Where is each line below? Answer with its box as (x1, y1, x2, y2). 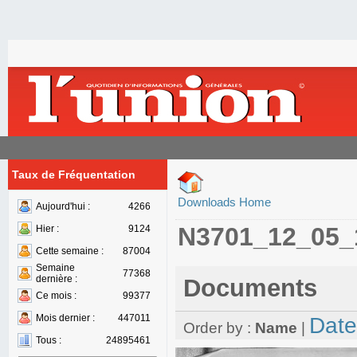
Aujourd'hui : (36, 201, 90, 212)
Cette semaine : (36, 245, 104, 257)
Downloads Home (178, 195, 271, 209)
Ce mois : (36, 290, 76, 301)
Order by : (183, 320, 255, 336)
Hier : (36, 223, 59, 234)
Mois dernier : (36, 312, 95, 324)
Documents (183, 274, 317, 302)
